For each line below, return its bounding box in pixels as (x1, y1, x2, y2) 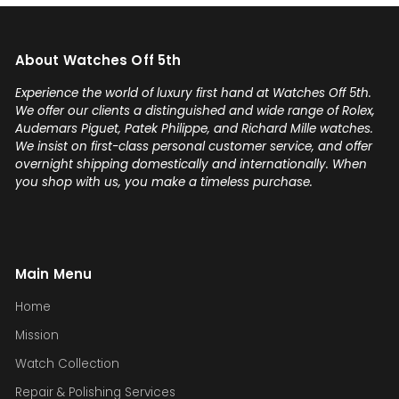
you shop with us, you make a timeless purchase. (15, 174, 313, 191)
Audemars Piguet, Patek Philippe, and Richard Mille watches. (15, 120, 373, 137)
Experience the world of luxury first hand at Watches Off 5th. (15, 85, 371, 102)
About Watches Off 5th (15, 51, 182, 69)
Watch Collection (15, 355, 119, 372)
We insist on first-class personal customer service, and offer (15, 138, 372, 155)
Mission (15, 327, 59, 344)
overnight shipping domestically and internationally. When (15, 156, 367, 173)
